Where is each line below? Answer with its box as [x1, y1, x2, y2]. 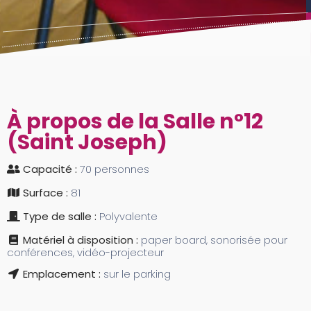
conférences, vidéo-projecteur [7, 245, 164, 260]
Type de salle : [23, 209, 99, 224]
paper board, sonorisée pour [141, 233, 287, 248]
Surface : [23, 185, 71, 201]
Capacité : [23, 162, 80, 177]
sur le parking [103, 267, 171, 282]
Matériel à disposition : [23, 233, 141, 248]
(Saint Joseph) [7, 128, 167, 158]
